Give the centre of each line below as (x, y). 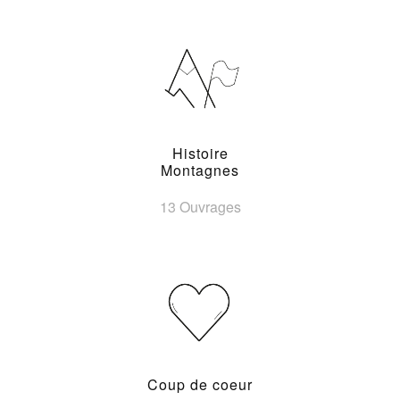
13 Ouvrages (200, 207)
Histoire (200, 153)
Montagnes (200, 170)
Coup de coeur (200, 384)
